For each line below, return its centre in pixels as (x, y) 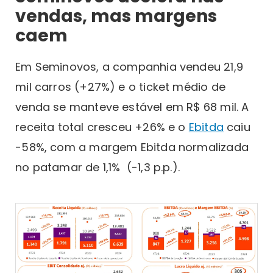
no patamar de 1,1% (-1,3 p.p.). (97, 167)
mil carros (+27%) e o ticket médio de (120, 87)
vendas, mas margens (116, 16)
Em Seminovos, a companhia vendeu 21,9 (129, 66)
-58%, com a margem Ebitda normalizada (132, 147)
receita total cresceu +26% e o (102, 127)
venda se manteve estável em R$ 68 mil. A (132, 107)
